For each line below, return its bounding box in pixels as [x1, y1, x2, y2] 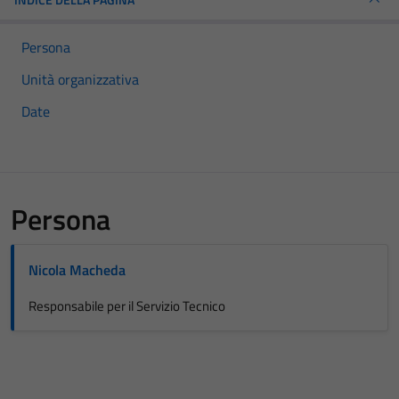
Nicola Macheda [28, 259, 126, 281]
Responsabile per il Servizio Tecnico [28, 296, 225, 316]
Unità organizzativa [21, 69, 139, 90]
